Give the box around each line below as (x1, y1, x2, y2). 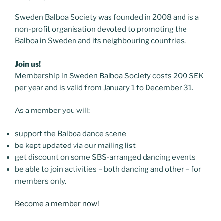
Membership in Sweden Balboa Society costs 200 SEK (15, 71, 204, 80)
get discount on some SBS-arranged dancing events (15, 152, 196, 162)
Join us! (15, 59, 41, 69)
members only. (15, 176, 66, 185)
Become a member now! (15, 199, 99, 208)
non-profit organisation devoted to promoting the (15, 25, 187, 34)
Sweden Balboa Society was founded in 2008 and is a (15, 13, 199, 22)
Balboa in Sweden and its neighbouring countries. (15, 37, 186, 45)
